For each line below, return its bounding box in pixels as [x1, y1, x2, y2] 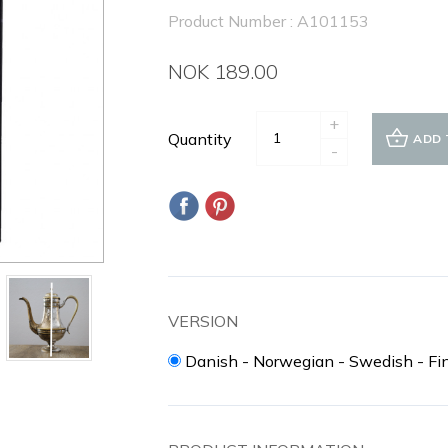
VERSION [168, 311, 238, 331]
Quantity [168, 128, 232, 149]
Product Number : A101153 [168, 11, 369, 31]
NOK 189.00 [168, 59, 278, 84]
